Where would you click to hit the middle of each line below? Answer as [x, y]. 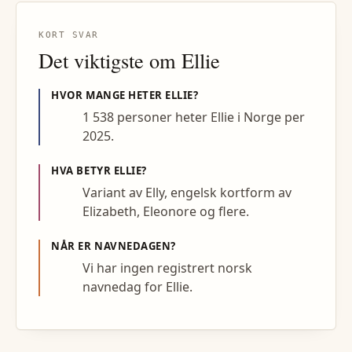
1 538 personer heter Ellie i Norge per [194, 117]
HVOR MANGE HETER [108, 95]
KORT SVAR [69, 35]
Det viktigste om [110, 60]
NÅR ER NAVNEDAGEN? [114, 246]
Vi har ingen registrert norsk [168, 268]
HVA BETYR [82, 170]
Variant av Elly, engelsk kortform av [187, 192]
